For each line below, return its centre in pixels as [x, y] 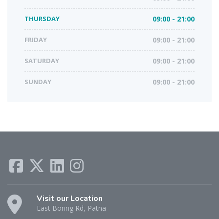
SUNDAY [38, 81]
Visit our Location [70, 198]
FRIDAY [36, 39]
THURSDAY [42, 18]
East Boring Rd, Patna [71, 208]
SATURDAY [42, 60]
